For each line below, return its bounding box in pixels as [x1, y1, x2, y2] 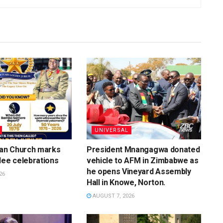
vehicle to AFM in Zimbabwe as [86, 156, 199, 166]
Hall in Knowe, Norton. [86, 178, 165, 188]
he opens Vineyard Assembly [86, 167, 191, 177]
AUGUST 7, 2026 [91, 193, 134, 200]
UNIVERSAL [94, 127, 128, 134]
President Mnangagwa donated [86, 145, 200, 155]
